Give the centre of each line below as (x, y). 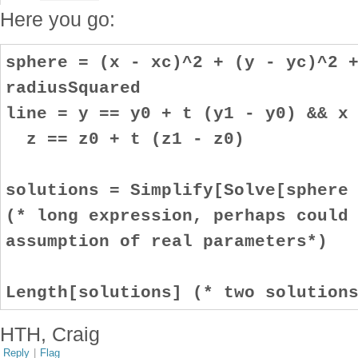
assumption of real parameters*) (166, 241)
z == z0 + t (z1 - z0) (125, 139)
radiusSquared (73, 88)
